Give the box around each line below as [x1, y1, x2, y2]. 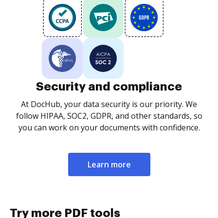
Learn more [87, 159, 131, 170]
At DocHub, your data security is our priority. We [21, 99, 197, 109]
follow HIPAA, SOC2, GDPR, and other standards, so [16, 110, 202, 121]
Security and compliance [36, 81, 182, 92]
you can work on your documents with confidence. [18, 122, 200, 133]
